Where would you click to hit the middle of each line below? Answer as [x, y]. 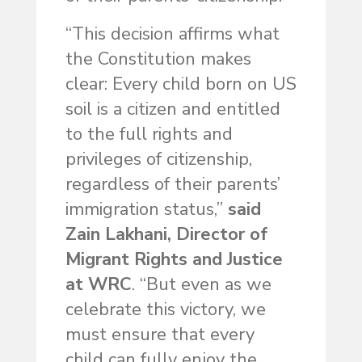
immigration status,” [146, 210]
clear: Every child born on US [181, 84]
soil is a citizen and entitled [173, 109]
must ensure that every [160, 335]
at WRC [98, 285]
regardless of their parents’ [173, 185]
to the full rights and [149, 135]
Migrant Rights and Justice [174, 260]
